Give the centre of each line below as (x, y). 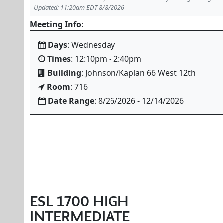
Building (64, 73)
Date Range (71, 101)
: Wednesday (91, 45)
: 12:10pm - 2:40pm (106, 59)
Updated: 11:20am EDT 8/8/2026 (79, 7)
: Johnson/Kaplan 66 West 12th (138, 73)
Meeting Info (56, 24)
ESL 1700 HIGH (79, 201)
